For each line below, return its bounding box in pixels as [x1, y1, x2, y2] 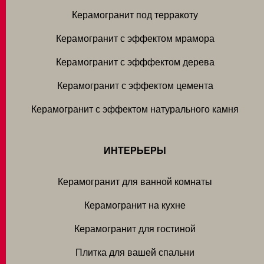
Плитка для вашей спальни [75, 246, 194, 259]
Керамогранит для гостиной [74, 223, 196, 235]
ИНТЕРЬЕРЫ [104, 144, 166, 157]
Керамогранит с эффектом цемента [57, 80, 213, 92]
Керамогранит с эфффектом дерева [55, 56, 214, 68]
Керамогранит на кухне [84, 199, 186, 212]
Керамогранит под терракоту [72, 9, 198, 21]
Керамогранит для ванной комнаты [58, 176, 212, 188]
